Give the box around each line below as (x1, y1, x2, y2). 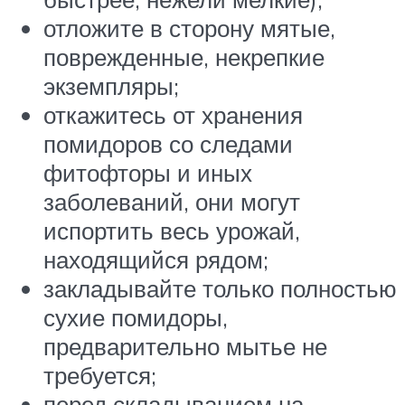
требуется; (43, 361, 156, 391)
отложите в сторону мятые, (43, 14, 335, 43)
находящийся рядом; (43, 245, 268, 275)
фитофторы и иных (43, 158, 252, 188)
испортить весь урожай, (43, 216, 300, 246)
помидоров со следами (43, 129, 293, 159)
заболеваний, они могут (43, 187, 300, 217)
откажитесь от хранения (43, 100, 303, 130)
